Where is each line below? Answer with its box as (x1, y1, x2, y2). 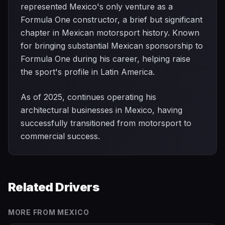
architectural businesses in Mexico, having (21, 105, 182, 115)
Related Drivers (8, 180, 99, 194)
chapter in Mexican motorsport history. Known (21, 28, 199, 38)
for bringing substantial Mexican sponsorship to (21, 41, 203, 51)
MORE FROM (8, 208, 57, 216)
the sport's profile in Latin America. (21, 67, 155, 77)
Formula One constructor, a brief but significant (21, 15, 202, 25)
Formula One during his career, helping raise (21, 54, 190, 64)
